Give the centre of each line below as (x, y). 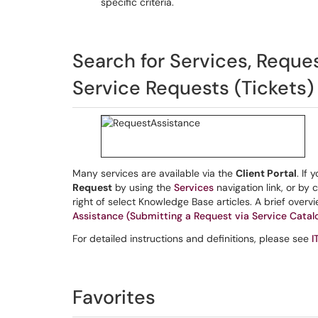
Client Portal (266, 173)
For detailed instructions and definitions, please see (192, 238)
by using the (143, 187)
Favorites (114, 297)
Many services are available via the (154, 173)
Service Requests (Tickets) (193, 88)
